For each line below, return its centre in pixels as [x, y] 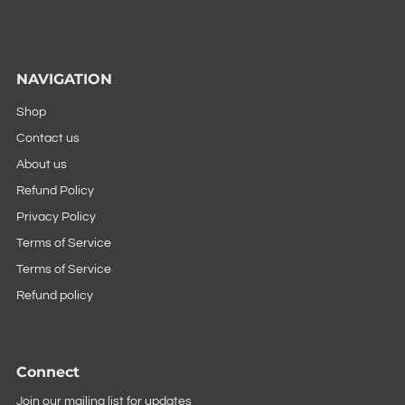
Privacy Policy [56, 217]
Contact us [47, 138]
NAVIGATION [64, 79]
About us [41, 164]
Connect [47, 372]
